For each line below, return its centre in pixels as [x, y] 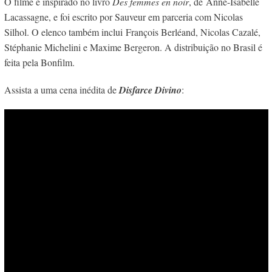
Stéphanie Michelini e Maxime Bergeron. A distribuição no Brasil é [133, 47]
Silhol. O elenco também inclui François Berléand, [102, 32]
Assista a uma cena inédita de [61, 90]
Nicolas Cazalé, [230, 32]
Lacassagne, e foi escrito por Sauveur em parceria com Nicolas [123, 17]
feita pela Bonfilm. [39, 62]
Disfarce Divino [150, 90]
